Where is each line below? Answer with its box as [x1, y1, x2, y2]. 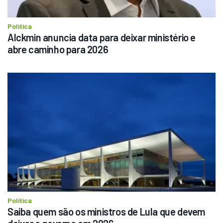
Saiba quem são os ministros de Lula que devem [7, 206, 205, 218]
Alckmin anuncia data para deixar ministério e [7, 31, 196, 44]
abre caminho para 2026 [7, 43, 109, 56]
